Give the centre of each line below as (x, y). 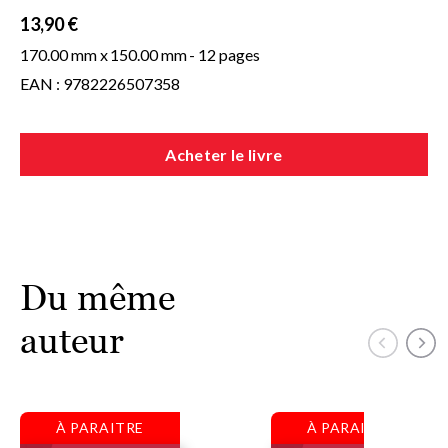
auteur (72, 341)
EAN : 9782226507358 (100, 84)
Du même (97, 298)
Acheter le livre (224, 155)
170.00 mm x (64, 55)
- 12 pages (224, 55)
